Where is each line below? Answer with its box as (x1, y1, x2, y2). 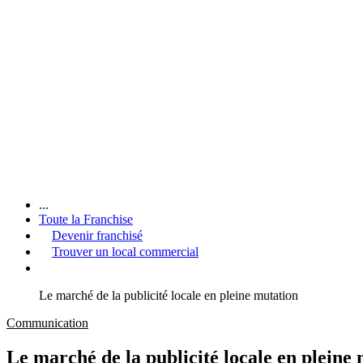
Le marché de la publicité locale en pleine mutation (39, 288, 298, 302)
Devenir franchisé (52, 228, 143, 242)
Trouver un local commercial (52, 244, 199, 258)
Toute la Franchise (39, 211, 133, 226)
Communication (6, 315, 88, 330)
